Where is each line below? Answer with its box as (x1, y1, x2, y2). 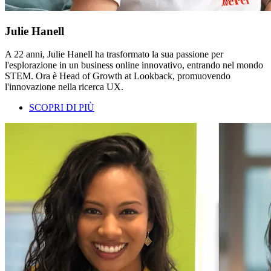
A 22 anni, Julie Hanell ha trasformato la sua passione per (5, 49, 223, 60)
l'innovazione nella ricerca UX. (5, 82, 123, 93)
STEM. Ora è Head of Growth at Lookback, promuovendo (5, 71, 230, 82)
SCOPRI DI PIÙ (29, 102, 94, 113)
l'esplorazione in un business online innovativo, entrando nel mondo (5, 60, 263, 71)
